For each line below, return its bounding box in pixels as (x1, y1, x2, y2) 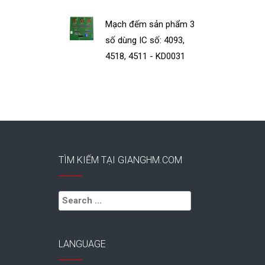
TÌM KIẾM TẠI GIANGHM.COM (58, 154, 182, 166)
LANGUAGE (58, 238, 106, 250)
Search (57, 192, 86, 202)
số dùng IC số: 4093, (105, 34, 185, 46)
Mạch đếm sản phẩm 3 (105, 18, 195, 30)
